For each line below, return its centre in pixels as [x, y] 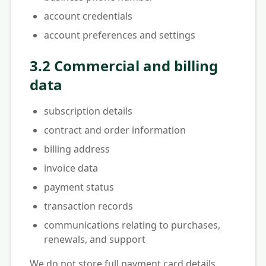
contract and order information [115, 130]
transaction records [88, 206]
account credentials [88, 16]
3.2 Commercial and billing [124, 66]
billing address [77, 149]
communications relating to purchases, [132, 225]
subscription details [88, 111]
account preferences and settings [120, 35]
